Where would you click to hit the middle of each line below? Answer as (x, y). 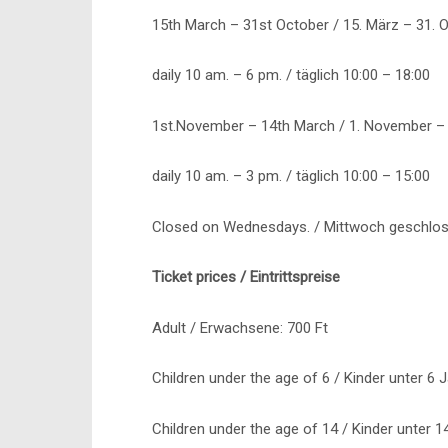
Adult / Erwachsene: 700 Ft (240, 327)
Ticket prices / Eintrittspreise (246, 277)
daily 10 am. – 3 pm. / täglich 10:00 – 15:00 (291, 176)
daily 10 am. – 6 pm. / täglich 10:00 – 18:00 (291, 75)
